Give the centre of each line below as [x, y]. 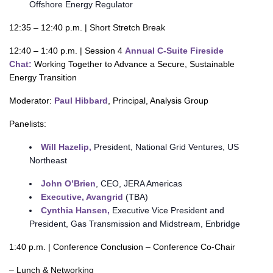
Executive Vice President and [167, 210]
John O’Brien [68, 183]
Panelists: [28, 124]
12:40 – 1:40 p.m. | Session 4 [67, 51]
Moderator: [32, 101]
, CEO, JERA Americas [139, 183]
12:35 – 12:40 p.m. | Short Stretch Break [87, 27]
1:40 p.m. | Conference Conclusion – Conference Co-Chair [122, 247]
